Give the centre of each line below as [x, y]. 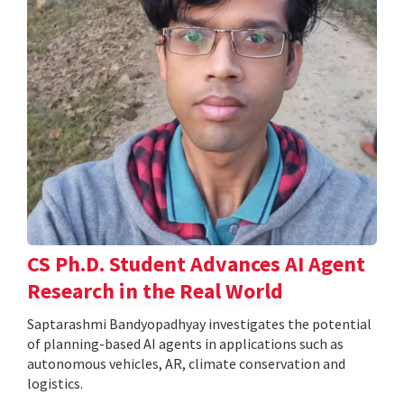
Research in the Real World [155, 290]
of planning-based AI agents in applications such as [185, 343]
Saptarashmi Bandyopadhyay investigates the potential [199, 323]
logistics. [55, 383]
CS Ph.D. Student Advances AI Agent [196, 263]
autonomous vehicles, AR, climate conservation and [186, 363]
